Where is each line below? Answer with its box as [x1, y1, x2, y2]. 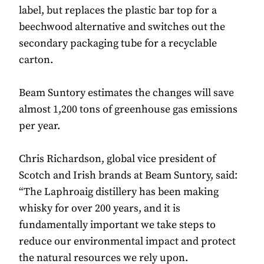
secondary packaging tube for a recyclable [19, 37, 217, 51]
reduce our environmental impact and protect [19, 235, 236, 249]
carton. [19, 53, 53, 67]
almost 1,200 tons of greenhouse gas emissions [19, 103, 237, 117]
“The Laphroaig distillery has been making [19, 185, 219, 199]
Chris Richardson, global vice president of [19, 152, 216, 166]
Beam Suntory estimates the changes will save [19, 86, 234, 100]
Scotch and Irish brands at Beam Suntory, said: [19, 169, 237, 183]
